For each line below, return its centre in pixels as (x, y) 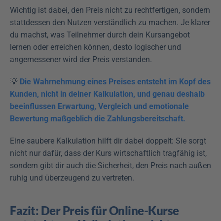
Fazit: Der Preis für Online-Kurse (94, 211)
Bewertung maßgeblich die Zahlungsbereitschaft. (98, 119)
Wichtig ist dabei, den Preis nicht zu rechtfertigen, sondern (110, 10)
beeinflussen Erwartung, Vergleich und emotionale (99, 107)
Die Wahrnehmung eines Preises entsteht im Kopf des (115, 82)
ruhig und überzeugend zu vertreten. (72, 178)
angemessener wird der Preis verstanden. (82, 60)
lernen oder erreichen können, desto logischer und (95, 47)
